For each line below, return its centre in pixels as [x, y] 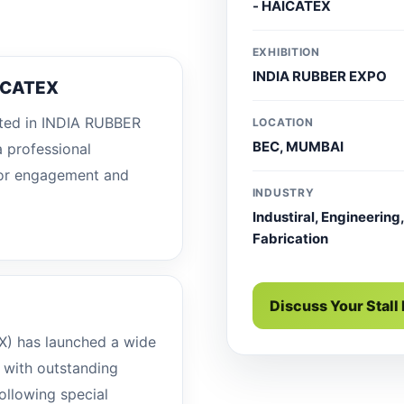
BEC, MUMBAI [298, 146]
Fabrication [290, 238]
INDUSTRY [283, 192]
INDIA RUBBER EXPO [319, 76]
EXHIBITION [286, 51]
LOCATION [283, 122]
